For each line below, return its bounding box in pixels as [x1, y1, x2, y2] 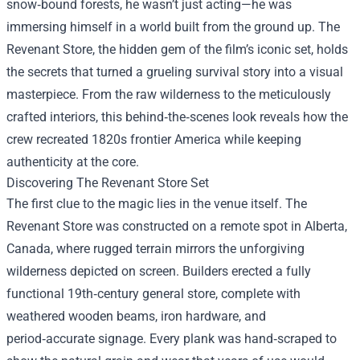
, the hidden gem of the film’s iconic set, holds [92, 42, 348, 57]
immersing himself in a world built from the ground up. [6, 19, 318, 35]
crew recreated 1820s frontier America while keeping [6, 132, 301, 147]
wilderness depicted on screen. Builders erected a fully [6, 264, 311, 279]
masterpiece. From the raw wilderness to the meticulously [6, 87, 331, 102]
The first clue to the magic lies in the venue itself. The [6, 196, 307, 211]
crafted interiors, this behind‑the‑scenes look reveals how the [6, 109, 348, 125]
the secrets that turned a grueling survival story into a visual [6, 64, 343, 80]
